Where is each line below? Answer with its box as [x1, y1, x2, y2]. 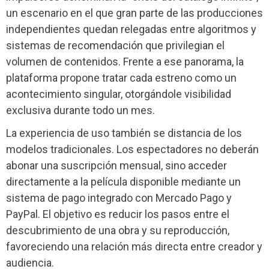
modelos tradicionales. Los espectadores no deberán [6, 143, 259, 156]
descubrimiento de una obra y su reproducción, [6, 224, 229, 237]
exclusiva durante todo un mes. [6, 104, 155, 117]
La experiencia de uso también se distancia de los [6, 127, 242, 140]
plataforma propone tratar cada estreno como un [6, 71, 237, 85]
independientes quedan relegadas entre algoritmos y [6, 23, 256, 36]
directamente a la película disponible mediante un [6, 175, 241, 189]
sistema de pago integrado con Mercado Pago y [6, 192, 232, 205]
